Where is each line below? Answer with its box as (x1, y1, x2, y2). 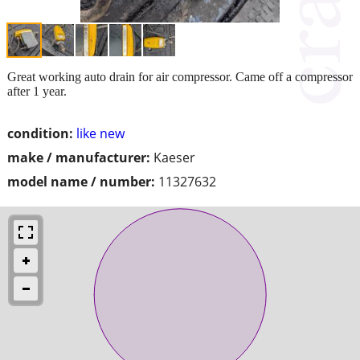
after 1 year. (7, 84, 67, 98)
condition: (7, 124, 73, 142)
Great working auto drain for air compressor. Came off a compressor (7, 69, 353, 84)
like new (76, 124, 125, 142)
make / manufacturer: (7, 148, 150, 166)
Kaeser (153, 148, 195, 166)
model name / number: (7, 172, 155, 190)
